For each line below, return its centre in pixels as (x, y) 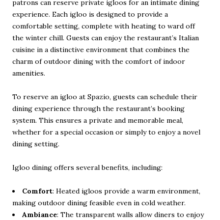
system (24, 120)
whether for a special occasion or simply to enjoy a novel (106, 132)
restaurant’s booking (150, 108)
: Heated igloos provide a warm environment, (126, 191)
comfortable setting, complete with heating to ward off (104, 26)
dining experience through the (64, 108)
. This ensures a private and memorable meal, (109, 120)
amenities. (29, 73)
